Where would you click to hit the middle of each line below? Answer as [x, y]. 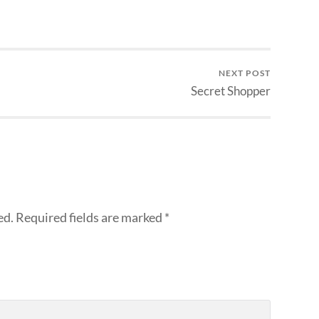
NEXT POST [245, 73]
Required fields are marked [90, 217]
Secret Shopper [231, 91]
